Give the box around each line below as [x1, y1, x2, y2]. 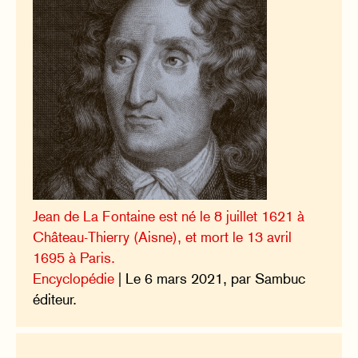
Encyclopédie [33, 269, 115, 287]
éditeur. [33, 290, 78, 308]
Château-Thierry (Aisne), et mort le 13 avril [33, 228, 292, 245]
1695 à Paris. [33, 249, 116, 266]
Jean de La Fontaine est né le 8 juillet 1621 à [33, 207, 305, 225]
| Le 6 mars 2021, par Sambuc [114, 269, 306, 287]
